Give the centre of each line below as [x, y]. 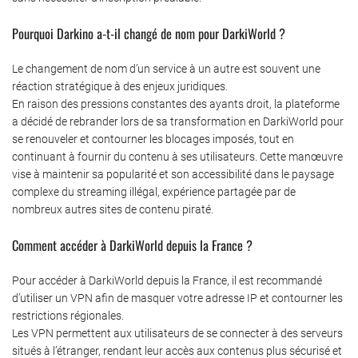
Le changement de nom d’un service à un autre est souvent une [166, 68]
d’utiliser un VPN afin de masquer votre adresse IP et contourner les [177, 298]
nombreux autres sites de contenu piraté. [113, 209]
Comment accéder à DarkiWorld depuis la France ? [132, 245]
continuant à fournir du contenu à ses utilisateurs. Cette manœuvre [177, 156]
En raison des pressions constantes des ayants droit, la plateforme [176, 103]
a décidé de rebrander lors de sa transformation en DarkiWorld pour [178, 121]
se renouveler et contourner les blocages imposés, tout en [153, 139]
